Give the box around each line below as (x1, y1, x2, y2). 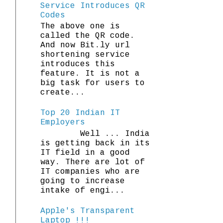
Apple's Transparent (40, 206, 135, 216)
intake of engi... (40, 186, 125, 195)
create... (40, 88, 85, 97)
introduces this (40, 59, 115, 69)
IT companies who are (40, 167, 140, 176)
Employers (40, 118, 85, 127)
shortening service (40, 50, 130, 59)
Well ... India (40, 129, 150, 138)
